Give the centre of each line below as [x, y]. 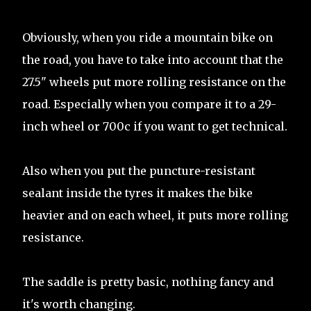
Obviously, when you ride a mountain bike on [148, 38]
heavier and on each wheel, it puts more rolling [155, 216]
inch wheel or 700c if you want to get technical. [155, 127]
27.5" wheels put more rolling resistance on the [154, 82]
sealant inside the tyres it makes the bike [137, 193]
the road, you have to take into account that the [153, 60]
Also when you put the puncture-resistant [139, 171]
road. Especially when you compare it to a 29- [149, 104]
